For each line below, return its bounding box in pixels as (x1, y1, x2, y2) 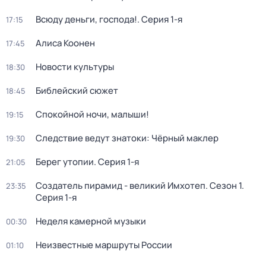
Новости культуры (36, 61, 114, 73)
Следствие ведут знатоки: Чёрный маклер (36, 132, 218, 144)
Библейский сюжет (36, 84, 118, 97)
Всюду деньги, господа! (36, 13, 137, 26)
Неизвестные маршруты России (36, 239, 172, 251)
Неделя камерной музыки (36, 215, 146, 227)
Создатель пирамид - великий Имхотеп (36, 179, 205, 192)
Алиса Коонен (36, 37, 95, 49)
